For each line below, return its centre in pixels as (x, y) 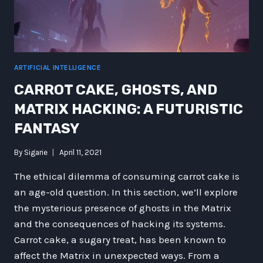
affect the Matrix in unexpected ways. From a (117, 256)
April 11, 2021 (81, 153)
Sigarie (36, 153)
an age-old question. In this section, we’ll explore (126, 192)
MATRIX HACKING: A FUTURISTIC (129, 109)
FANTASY (47, 128)
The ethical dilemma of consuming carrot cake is (127, 176)
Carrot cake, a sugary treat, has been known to (120, 240)
